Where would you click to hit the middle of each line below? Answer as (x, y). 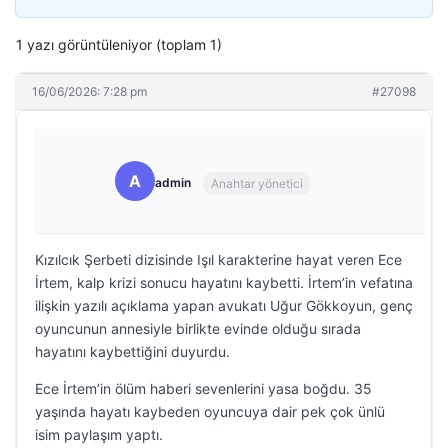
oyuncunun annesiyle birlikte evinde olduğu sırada (198, 328)
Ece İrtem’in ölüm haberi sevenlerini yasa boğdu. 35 (203, 388)
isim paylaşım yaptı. (99, 434)
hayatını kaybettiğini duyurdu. (132, 351)
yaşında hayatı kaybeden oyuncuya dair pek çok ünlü (210, 411)
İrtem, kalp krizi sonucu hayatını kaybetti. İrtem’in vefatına (224, 282)
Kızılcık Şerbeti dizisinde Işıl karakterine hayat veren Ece (218, 259)
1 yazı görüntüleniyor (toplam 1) (119, 44)
